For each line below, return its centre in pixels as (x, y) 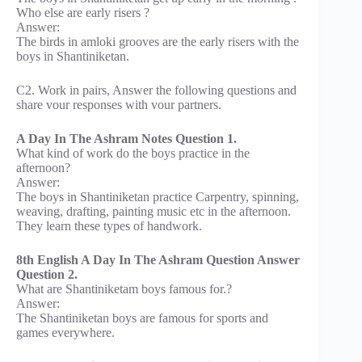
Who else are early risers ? (83, 12)
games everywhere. (65, 332)
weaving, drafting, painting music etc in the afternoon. (154, 211)
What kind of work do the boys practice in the (133, 153)
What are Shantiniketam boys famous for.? (124, 288)
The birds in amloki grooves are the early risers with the (158, 41)
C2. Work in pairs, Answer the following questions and (156, 90)
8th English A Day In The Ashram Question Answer (158, 259)
